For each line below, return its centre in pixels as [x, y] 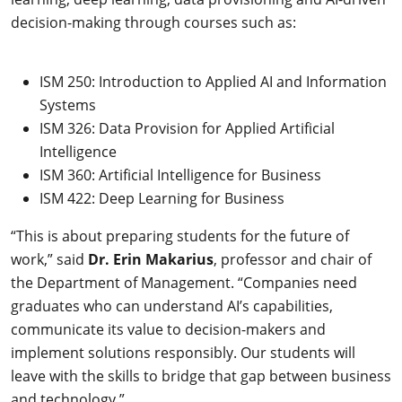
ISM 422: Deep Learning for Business [162, 198]
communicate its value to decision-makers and [168, 329]
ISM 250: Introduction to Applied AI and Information [213, 81]
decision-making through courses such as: [153, 22]
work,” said [49, 259]
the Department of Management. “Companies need [184, 282]
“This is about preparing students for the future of [180, 236]
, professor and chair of [293, 259]
